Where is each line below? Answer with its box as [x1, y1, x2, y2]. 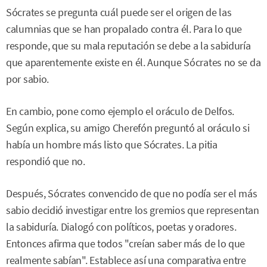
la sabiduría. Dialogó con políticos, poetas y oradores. [6, 221, 237, 234]
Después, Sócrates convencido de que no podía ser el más [6, 187, 257, 200]
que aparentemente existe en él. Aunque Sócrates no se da [6, 55, 261, 69]
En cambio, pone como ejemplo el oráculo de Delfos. [6, 104, 235, 118]
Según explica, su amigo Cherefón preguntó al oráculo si [6, 121, 250, 135]
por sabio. [6, 72, 49, 86]
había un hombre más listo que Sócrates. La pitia [6, 138, 218, 151]
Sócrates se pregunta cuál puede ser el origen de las [6, 5, 232, 19]
